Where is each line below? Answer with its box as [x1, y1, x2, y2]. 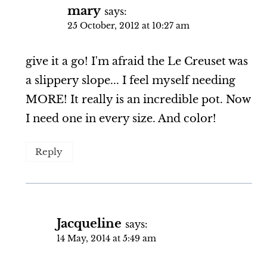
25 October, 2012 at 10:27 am [67, 20, 190, 32]
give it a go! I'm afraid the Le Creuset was [25, 54, 248, 68]
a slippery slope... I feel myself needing [25, 73, 235, 87]
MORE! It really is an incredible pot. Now [25, 92, 250, 106]
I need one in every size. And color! [25, 111, 216, 125]
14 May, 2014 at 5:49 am [56, 232, 156, 244]
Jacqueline [56, 215, 122, 231]
